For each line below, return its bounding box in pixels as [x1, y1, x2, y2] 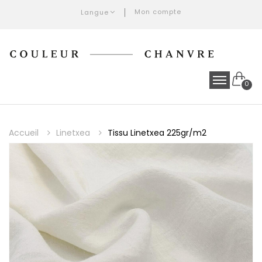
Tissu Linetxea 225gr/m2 [108, 127, 206, 139]
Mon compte [135, 7, 181, 16]
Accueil [9, 127, 41, 139]
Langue [81, 8, 109, 17]
